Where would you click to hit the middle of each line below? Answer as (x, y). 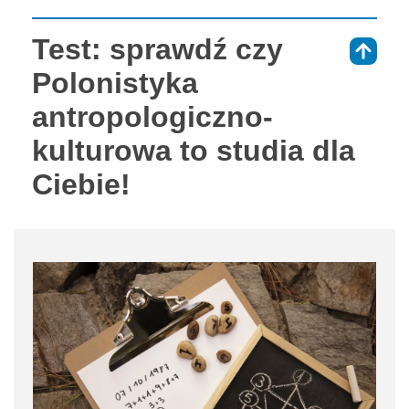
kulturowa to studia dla (194, 150)
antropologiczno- (152, 116)
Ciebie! (81, 184)
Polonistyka (115, 83)
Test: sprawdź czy (157, 49)
